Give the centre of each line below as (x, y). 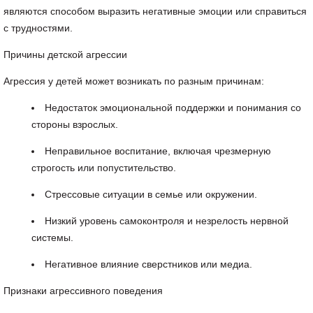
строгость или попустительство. (104, 168)
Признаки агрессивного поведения (83, 291)
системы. (52, 238)
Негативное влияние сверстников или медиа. (148, 264)
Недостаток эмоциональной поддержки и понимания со (173, 108)
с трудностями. (38, 28)
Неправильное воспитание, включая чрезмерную (158, 151)
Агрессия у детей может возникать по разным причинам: (134, 81)
